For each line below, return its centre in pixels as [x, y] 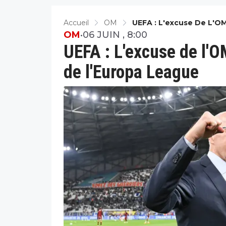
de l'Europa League [131, 72]
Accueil [76, 22]
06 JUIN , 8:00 [115, 35]
